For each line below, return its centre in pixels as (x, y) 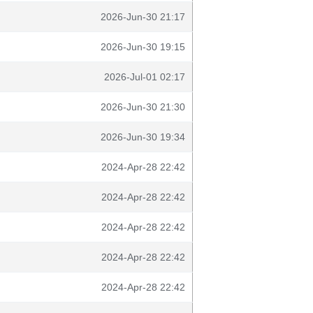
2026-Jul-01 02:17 (145, 77)
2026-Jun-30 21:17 (143, 17)
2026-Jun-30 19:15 (143, 47)
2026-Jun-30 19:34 (143, 137)
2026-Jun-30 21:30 (143, 107)
